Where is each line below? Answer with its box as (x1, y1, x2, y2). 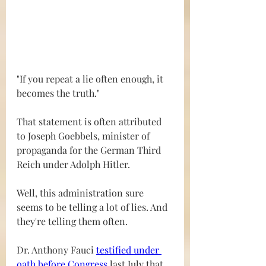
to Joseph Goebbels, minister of (17, 129, 152, 142)
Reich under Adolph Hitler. (17, 158, 130, 171)
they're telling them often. (17, 215, 128, 228)
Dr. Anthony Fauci (17, 243, 96, 256)
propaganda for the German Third (17, 144, 163, 157)
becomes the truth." (17, 87, 100, 100)
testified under (96, 243, 161, 256)
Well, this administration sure (17, 186, 146, 199)
